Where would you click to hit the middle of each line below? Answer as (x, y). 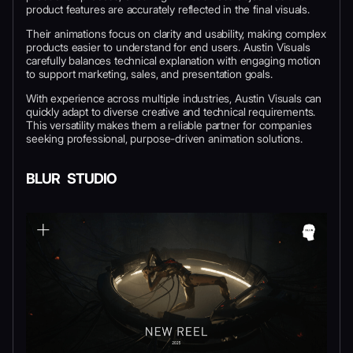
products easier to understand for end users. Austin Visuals (168, 46)
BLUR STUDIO (72, 178)
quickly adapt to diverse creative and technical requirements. (171, 111)
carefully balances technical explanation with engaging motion (174, 60)
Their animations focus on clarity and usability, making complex (176, 33)
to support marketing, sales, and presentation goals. (149, 73)
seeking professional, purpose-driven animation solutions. (164, 138)
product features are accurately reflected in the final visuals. (168, 9)
